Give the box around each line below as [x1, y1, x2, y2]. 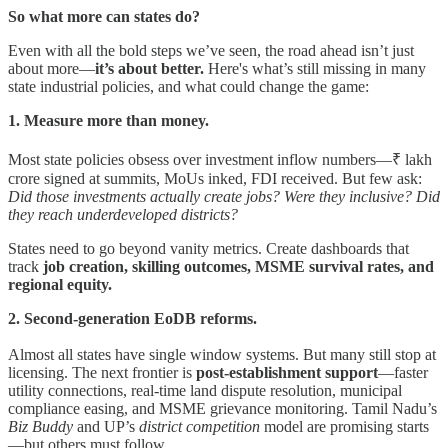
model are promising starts [260, 417, 429, 435]
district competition [139, 417, 260, 435]
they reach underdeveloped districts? [8, 205, 238, 223]
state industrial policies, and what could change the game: [8, 77, 369, 95]
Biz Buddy [8, 417, 73, 435]
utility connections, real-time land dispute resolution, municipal [8, 381, 402, 399]
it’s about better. [95, 59, 204, 77]
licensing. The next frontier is [8, 363, 196, 381]
